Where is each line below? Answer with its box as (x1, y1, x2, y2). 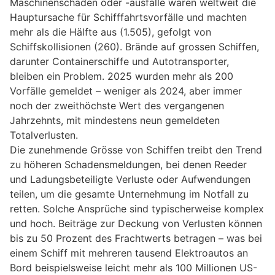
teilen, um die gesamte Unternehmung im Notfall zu (10, 188, 249, 201)
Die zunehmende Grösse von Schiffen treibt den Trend (10, 144, 262, 157)
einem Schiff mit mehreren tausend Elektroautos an (10, 247, 248, 260)
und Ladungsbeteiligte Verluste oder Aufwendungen (10, 173, 250, 186)
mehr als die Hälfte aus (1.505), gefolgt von (10, 26, 211, 39)
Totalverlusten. (10, 129, 78, 142)
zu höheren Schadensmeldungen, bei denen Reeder (10, 158, 247, 171)
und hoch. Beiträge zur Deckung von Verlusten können (10, 217, 262, 230)
